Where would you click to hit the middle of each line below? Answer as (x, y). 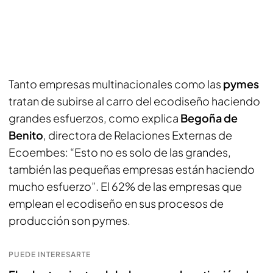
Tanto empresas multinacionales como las (116, 84)
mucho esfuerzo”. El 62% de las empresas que (125, 186)
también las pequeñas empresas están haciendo (132, 169)
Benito (26, 135)
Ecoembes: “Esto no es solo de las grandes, (120, 152)
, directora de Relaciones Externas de (138, 135)
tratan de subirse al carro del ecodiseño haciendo (134, 101)
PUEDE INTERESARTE (50, 254)
